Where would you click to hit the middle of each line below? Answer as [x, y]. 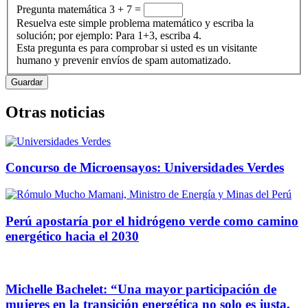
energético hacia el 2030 [72, 236]
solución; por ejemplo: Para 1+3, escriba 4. [109, 35]
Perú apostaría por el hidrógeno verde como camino [152, 221]
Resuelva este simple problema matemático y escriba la [135, 23]
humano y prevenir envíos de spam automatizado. [124, 60]
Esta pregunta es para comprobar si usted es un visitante [137, 47]
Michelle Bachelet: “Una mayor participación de [141, 289]
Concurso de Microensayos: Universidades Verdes [145, 168]
